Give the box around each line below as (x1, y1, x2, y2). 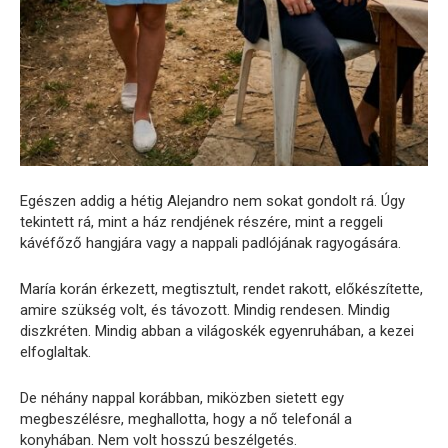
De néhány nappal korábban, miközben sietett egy (20, 388, 344, 407)
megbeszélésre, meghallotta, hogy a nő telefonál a (20, 409, 352, 428)
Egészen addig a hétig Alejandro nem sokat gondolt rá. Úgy (20, 191, 405, 210)
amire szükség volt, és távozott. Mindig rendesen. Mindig (20, 300, 390, 319)
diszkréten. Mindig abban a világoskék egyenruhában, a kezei (20, 321, 414, 340)
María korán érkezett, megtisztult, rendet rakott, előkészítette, (20, 279, 423, 298)
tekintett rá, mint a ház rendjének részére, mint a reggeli (20, 212, 383, 231)
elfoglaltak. (20, 342, 91, 361)
